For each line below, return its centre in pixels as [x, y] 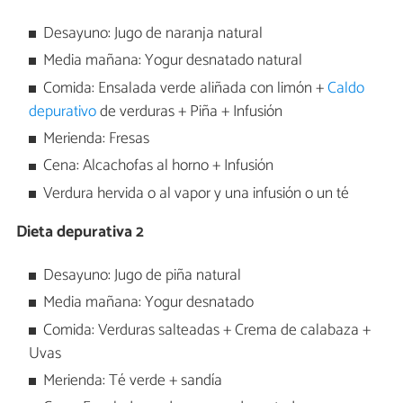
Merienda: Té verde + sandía [133, 381]
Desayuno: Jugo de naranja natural [153, 33]
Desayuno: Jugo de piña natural [143, 275]
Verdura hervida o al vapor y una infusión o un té [197, 193]
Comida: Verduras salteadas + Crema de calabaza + [207, 330]
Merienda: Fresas [97, 139]
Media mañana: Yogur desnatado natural [173, 61]
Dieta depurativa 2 [80, 233]
